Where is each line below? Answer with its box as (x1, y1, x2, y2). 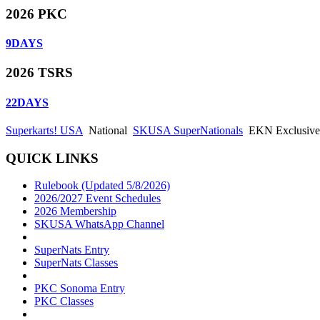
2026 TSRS (6, 65, 73, 81)
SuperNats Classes (34, 256, 118, 269)
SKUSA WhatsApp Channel (34, 218, 164, 231)
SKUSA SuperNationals (133, 124, 243, 136)
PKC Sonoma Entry (34, 282, 125, 295)
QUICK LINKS (6, 150, 99, 166)
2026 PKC (6, 6, 67, 21)
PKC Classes (34, 295, 94, 308)
